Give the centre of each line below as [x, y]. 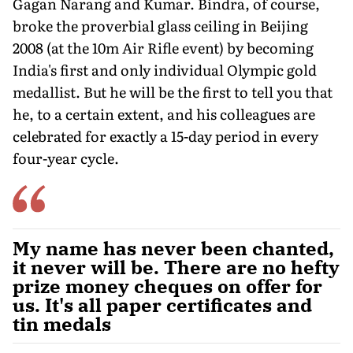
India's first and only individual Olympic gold [165, 69]
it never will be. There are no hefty [176, 267]
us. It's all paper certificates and [162, 305]
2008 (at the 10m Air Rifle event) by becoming [163, 47]
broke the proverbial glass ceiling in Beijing [160, 25]
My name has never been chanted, [173, 248]
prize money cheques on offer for [167, 286]
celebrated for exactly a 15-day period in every [165, 136]
